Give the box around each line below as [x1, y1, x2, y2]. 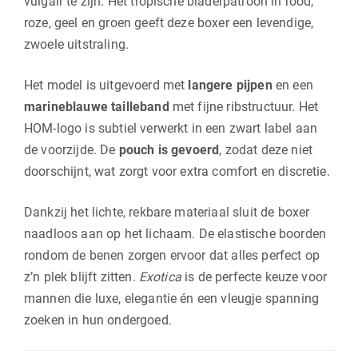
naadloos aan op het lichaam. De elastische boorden [24, 225, 327, 241]
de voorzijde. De [24, 141, 119, 157]
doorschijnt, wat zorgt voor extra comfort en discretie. [24, 163, 330, 179]
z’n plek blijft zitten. [24, 268, 139, 284]
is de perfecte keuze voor [181, 268, 328, 284]
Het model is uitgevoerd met [24, 77, 189, 93]
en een [272, 77, 313, 93]
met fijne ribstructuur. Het [169, 98, 319, 114]
